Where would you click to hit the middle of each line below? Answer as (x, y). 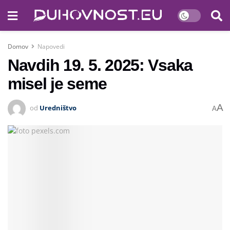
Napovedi (51, 46)
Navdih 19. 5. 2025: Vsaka (100, 65)
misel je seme (57, 84)
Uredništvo (58, 108)
